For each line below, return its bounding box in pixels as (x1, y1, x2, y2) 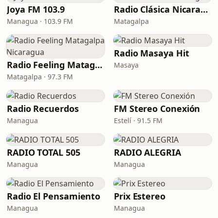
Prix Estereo (114, 190, 165, 202)
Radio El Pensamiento (7, 190, 101, 202)
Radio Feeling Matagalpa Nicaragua (95, 59, 103, 71)
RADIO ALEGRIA (114, 146, 181, 158)
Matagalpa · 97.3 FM (7, 72, 73, 81)
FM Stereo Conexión (114, 103, 200, 114)
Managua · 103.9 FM (7, 17, 73, 26)
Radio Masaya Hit (114, 47, 189, 59)
